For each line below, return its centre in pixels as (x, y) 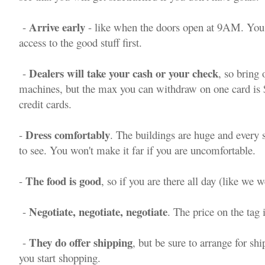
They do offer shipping (81, 242)
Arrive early (57, 27)
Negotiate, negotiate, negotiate (98, 211)
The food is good (63, 181)
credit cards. (45, 104)
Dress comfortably (68, 135)
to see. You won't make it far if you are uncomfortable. (137, 150)
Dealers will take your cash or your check (124, 73)
